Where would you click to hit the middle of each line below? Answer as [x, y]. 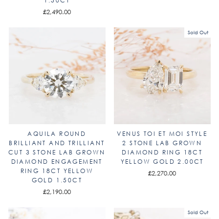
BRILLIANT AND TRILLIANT [57, 143]
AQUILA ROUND [57, 134]
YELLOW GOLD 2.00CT [162, 162]
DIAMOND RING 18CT [162, 152]
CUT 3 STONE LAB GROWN [57, 152]
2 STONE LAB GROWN [162, 143]
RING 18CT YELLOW [57, 171]
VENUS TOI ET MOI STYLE [162, 134]
